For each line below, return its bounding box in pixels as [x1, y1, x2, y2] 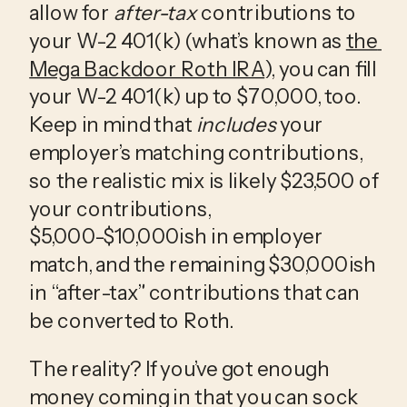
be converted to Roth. [29, 307, 237, 333]
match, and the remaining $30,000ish [29, 252, 377, 278]
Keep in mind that [29, 112, 196, 138]
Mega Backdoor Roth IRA [29, 55, 265, 82]
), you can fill [264, 55, 377, 82]
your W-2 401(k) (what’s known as [29, 27, 346, 54]
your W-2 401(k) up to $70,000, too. [29, 84, 361, 110]
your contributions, [29, 195, 212, 222]
